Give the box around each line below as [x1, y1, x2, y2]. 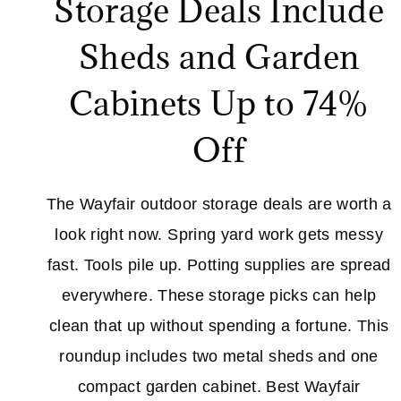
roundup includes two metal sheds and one [59, 347, 379, 366]
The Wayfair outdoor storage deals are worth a [46, 195, 392, 214]
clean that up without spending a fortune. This [48, 317, 389, 336]
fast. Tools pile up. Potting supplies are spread [47, 256, 391, 275]
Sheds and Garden [78, 35, 360, 79]
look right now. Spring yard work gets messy [55, 226, 383, 244]
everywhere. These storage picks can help [61, 286, 377, 305]
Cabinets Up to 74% [68, 81, 370, 125]
